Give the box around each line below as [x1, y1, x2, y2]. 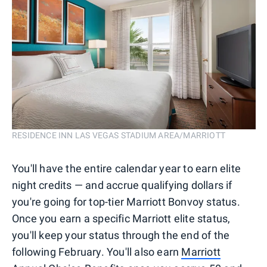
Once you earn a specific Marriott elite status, [12, 212, 231, 225]
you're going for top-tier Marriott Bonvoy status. [12, 195, 240, 209]
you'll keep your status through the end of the [12, 229, 230, 242]
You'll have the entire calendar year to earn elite [12, 162, 241, 175]
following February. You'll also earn [12, 246, 182, 259]
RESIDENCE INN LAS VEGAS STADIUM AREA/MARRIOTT [12, 131, 225, 141]
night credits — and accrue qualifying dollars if [12, 179, 232, 192]
